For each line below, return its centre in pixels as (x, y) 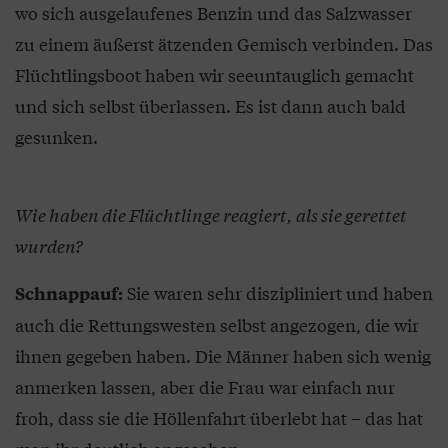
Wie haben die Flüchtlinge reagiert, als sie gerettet (211, 215)
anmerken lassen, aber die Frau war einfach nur (205, 387)
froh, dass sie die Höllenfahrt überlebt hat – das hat (219, 418)
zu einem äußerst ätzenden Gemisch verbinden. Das (224, 44)
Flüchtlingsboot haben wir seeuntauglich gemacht (214, 75)
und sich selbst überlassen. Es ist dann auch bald (210, 106)
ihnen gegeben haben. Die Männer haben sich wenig (223, 356)
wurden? (48, 246)
